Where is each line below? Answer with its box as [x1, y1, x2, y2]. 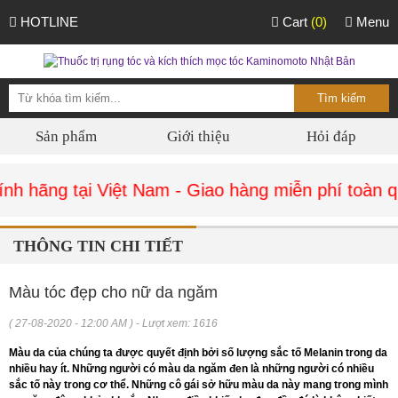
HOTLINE [17, 14, 78, 29]
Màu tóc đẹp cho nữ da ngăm [9, 283, 218, 301]
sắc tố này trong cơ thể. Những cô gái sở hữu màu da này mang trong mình [9, 378, 388, 391]
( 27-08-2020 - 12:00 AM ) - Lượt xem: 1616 [9, 317, 218, 330]
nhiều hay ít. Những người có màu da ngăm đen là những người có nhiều [9, 362, 374, 375]
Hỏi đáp [306, 128, 357, 145]
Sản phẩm [36, 128, 98, 145]
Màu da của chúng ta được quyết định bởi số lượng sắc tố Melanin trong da [9, 346, 387, 359]
